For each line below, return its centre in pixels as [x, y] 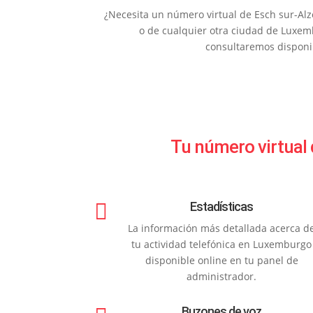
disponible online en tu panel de [221, 260]
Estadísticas [222, 206]
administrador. [222, 276]
